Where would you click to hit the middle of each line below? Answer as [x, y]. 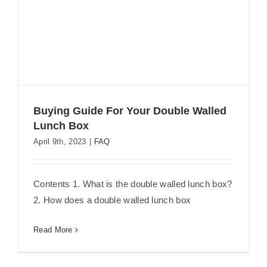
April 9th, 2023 [60, 142]
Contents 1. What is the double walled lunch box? [133, 184]
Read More [53, 230]
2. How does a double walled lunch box [112, 200]
